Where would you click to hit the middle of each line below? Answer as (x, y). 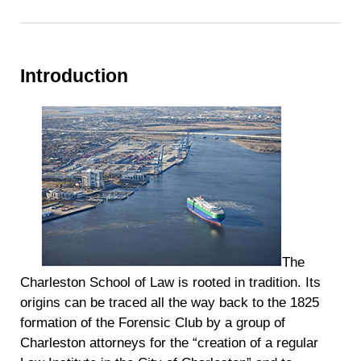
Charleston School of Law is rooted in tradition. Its (171, 282)
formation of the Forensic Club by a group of (153, 322)
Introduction (75, 75)
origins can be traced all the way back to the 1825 (170, 302)
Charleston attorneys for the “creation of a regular (170, 342)
